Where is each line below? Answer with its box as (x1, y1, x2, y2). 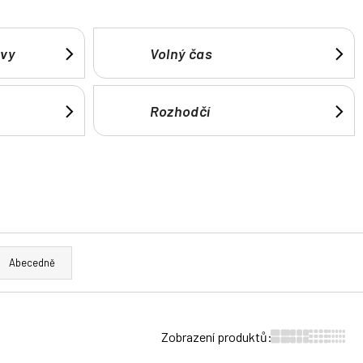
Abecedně (9, 256, 55, 270)
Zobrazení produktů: (161, 328, 272, 344)
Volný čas (149, 44, 212, 62)
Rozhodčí (149, 101, 211, 120)
